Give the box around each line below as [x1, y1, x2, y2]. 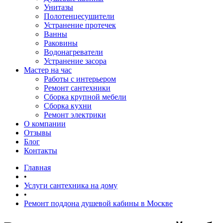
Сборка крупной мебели [44, 93, 126, 101]
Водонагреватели [44, 48, 103, 56]
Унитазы [44, 3, 73, 11]
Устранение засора [44, 57, 107, 65]
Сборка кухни [44, 102, 92, 110]
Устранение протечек [44, 21, 116, 29]
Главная [24, 163, 51, 172]
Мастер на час [24, 66, 72, 74]
